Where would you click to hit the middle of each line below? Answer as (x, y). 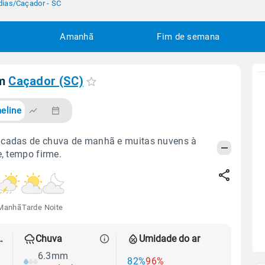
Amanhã (77, 36)
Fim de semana (188, 36)
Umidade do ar (170, 239)
